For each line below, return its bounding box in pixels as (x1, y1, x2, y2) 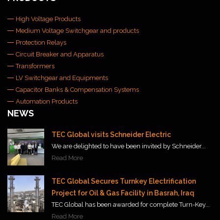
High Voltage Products (16, 15, 81, 23)
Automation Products (16, 98, 78, 106)
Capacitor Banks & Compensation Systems (16, 86, 139, 94)
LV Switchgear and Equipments (16, 74, 108, 82)
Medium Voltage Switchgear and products (16, 27, 139, 35)
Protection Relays (16, 39, 66, 47)
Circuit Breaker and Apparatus (16, 51, 104, 58)
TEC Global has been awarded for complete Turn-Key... (52, 201, 210, 209)
